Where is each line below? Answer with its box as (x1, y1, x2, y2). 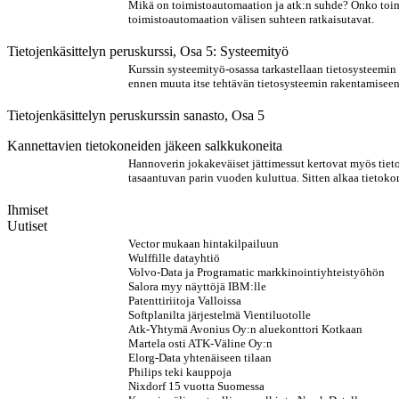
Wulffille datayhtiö (128, 251, 220, 265)
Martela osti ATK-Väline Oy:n (128, 337, 273, 350)
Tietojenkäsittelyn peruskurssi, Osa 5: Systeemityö (7, 44, 289, 59)
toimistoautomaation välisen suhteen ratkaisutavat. (128, 12, 374, 26)
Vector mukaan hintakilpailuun (128, 237, 279, 250)
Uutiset (7, 218, 47, 233)
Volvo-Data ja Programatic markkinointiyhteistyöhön (128, 265, 385, 279)
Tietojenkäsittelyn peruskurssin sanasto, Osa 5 (7, 108, 265, 123)
